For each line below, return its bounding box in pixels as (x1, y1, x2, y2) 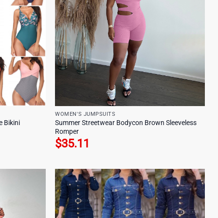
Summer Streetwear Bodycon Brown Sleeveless (55, 118, 197, 127)
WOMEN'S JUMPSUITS (55, 110, 116, 117)
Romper (55, 127, 79, 136)
